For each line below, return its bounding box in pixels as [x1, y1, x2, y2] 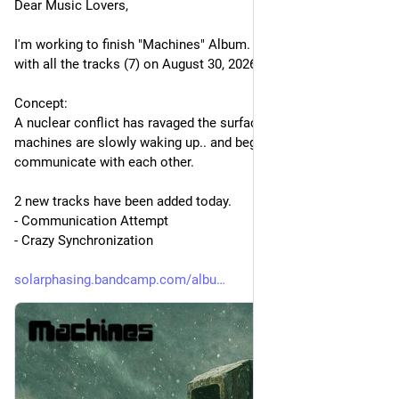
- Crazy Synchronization [14, 232, 153, 248]
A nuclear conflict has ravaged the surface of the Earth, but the [14, 115, 385, 131]
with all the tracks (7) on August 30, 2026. [14, 56, 260, 72]
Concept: [14, 95, 68, 111]
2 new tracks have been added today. [14, 193, 232, 209]
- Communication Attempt [14, 213, 168, 229]
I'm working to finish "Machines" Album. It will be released [14, 37, 358, 53]
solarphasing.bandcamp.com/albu [14, 272, 216, 288]
